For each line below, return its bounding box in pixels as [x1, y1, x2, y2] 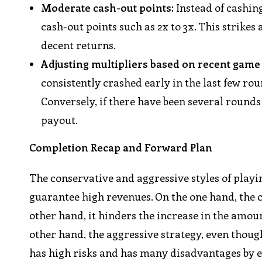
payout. [41, 113, 78, 127]
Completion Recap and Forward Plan [29, 140, 213, 155]
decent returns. [41, 38, 116, 53]
